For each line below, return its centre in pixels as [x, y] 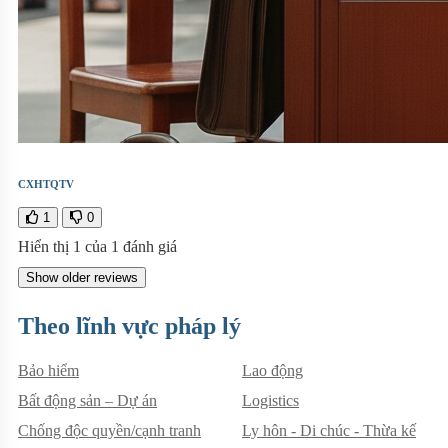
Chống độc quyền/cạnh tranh [109, 430]
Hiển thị [45, 246]
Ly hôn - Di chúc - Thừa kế [329, 430]
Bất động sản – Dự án [87, 400]
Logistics [270, 400]
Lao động [272, 370]
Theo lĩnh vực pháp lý [129, 325]
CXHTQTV [46, 183]
